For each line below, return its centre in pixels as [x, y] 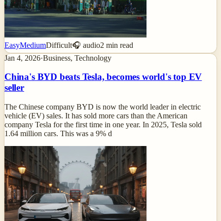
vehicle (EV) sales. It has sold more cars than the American [96, 116]
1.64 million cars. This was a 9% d [58, 134]
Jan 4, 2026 [22, 58]
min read [119, 45]
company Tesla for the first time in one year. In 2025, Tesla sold [103, 125]
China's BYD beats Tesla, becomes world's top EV [103, 77]
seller [14, 88]
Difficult [59, 45]
